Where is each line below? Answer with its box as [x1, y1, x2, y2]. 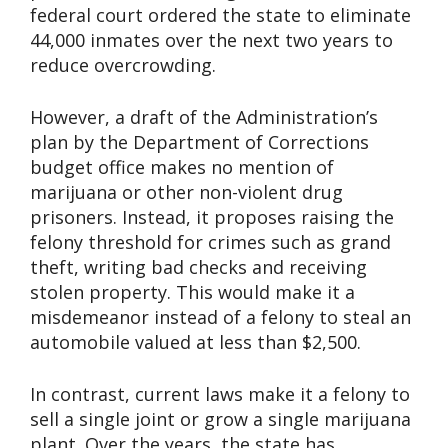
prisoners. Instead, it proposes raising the [30, 205, 394, 230]
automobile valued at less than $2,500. [30, 330, 376, 355]
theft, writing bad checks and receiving [30, 255, 367, 280]
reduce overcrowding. [30, 53, 216, 78]
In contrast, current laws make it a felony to [30, 382, 410, 407]
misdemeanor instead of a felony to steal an [30, 305, 411, 330]
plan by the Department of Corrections [30, 130, 369, 155]
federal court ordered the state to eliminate [30, 3, 411, 28]
